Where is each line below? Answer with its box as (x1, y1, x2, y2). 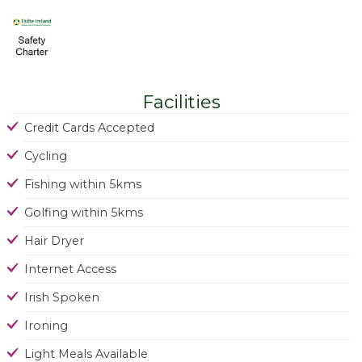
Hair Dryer (24, 233, 84, 248)
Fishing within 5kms (24, 176, 141, 192)
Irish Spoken (24, 289, 99, 305)
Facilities (141, 90, 221, 113)
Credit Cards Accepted (24, 120, 154, 135)
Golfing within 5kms (24, 204, 143, 220)
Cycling (24, 148, 67, 163)
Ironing (24, 318, 68, 333)
